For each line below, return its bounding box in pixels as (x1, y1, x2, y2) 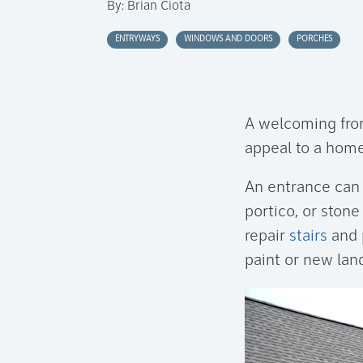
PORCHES (297, 35, 332, 44)
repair (245, 228, 289, 245)
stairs (289, 228, 327, 245)
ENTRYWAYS (115, 35, 160, 44)
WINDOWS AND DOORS (184, 35, 272, 44)
